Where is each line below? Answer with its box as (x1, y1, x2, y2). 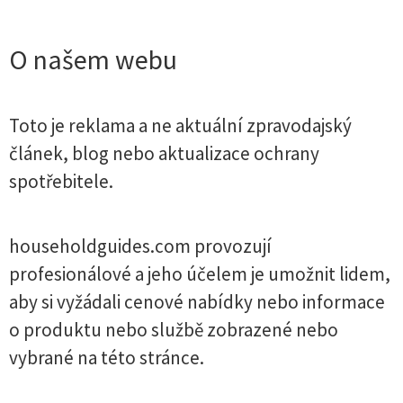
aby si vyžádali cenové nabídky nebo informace (9, 290, 385, 314)
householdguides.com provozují (9, 234, 272, 258)
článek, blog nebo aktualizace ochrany (9, 141, 319, 166)
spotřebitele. (9, 169, 113, 193)
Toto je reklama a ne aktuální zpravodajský (9, 113, 352, 138)
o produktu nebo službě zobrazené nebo (9, 318, 338, 342)
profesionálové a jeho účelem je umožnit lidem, (9, 262, 390, 286)
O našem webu (9, 42, 177, 76)
